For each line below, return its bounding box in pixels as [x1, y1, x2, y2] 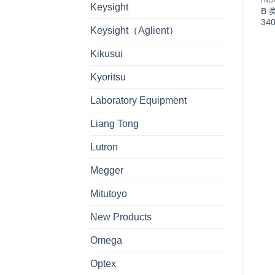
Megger [90, 165, 123, 176]
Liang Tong [90, 118, 139, 129]
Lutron [90, 141, 118, 152]
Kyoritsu [90, 71, 126, 82]
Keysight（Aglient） [90, 25, 179, 36]
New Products [90, 211, 152, 222]
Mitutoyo [90, 188, 127, 199]
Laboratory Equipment [90, 95, 187, 106]
